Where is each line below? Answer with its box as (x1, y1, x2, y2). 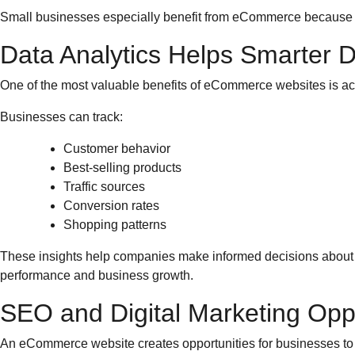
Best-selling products (63, 161, 181, 174)
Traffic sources (63, 180, 145, 193)
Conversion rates (63, 199, 159, 212)
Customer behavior (63, 142, 170, 155)
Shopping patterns (63, 218, 166, 231)
